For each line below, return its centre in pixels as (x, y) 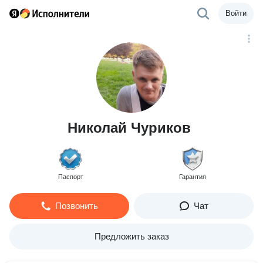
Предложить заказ (131, 236)
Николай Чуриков (129, 128)
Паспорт (70, 177)
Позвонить (76, 206)
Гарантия (193, 177)
